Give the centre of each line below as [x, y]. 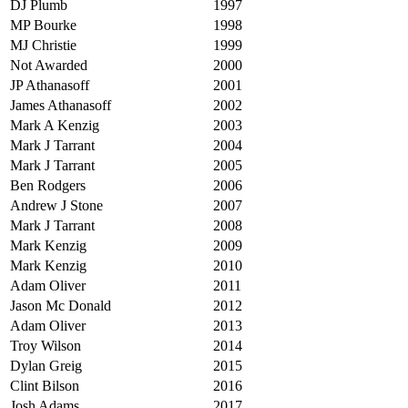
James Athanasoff [61, 105]
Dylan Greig [46, 365]
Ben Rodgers [48, 185]
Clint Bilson [45, 385]
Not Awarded [49, 65]
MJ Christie [43, 45]
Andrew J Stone [56, 205]
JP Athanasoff [50, 85]
